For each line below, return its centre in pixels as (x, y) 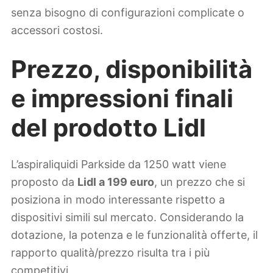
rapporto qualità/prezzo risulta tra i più (110, 253)
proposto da (44, 182)
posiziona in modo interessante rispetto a (118, 200)
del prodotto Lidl (108, 127)
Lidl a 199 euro (116, 182)
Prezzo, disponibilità (132, 69)
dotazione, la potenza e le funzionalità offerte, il (134, 235)
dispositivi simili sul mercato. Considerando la (127, 218)
